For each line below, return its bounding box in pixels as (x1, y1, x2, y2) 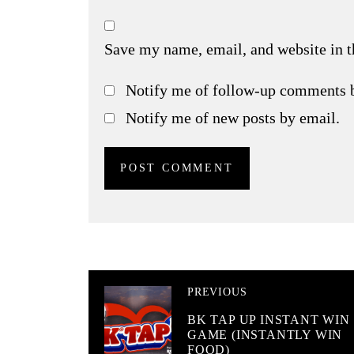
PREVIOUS (187, 286, 247, 299)
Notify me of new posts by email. (125, 109, 340, 127)
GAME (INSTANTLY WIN (187, 328, 343, 342)
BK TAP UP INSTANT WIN (187, 313, 350, 327)
